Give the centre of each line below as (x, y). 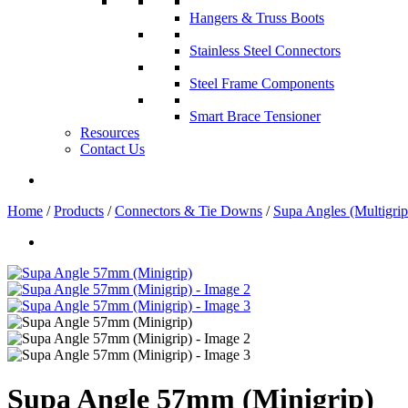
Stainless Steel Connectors (265, 51)
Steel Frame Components (262, 83)
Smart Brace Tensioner (255, 116)
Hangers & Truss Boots (257, 18)
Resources (110, 133)
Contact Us (112, 149)
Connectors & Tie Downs (189, 211)
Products (79, 211)
